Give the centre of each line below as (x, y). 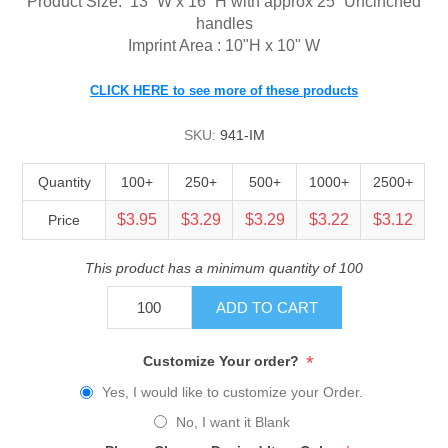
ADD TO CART (266, 307)
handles (224, 23)
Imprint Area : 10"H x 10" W (224, 45)
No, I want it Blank (232, 421)
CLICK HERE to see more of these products (224, 90)
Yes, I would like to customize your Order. (232, 392)
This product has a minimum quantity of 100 (224, 267)
